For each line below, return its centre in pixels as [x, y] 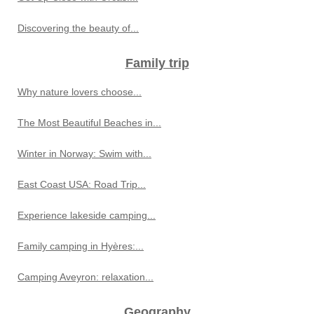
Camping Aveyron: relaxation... [86, 277]
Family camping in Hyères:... [81, 246]
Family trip [157, 63]
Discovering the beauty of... [78, 28]
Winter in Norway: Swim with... [84, 154]
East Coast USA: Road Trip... [82, 185]
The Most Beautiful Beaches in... [89, 123]
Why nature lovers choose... [80, 92]
